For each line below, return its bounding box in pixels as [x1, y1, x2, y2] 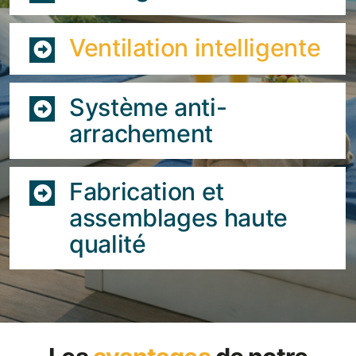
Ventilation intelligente [68, 33, 321, 62]
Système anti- [68, 92, 227, 122]
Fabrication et [68, 176, 224, 206]
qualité [68, 229, 146, 258]
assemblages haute [68, 203, 288, 232]
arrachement [68, 118, 213, 148]
